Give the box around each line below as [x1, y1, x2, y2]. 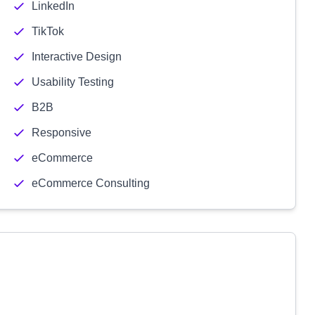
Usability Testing [31, 76, 114, 88]
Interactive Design [31, 51, 122, 63]
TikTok [31, 25, 64, 37]
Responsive [31, 127, 91, 139]
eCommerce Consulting [31, 177, 150, 189]
